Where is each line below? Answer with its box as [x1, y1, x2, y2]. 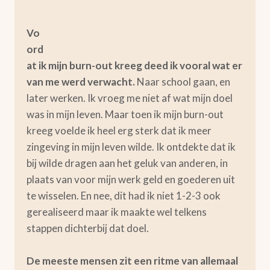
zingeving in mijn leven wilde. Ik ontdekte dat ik [27, 140, 236, 153]
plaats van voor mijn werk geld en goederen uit [27, 173, 235, 186]
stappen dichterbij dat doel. [27, 222, 149, 234]
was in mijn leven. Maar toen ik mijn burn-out [27, 108, 224, 121]
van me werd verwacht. [27, 75, 135, 88]
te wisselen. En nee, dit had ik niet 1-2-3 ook [27, 189, 221, 202]
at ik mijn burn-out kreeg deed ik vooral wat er [27, 59, 242, 72]
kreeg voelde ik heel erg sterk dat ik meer [27, 124, 212, 137]
